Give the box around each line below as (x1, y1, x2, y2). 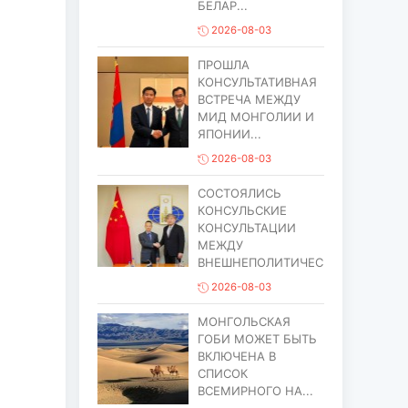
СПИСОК (197, 366, 248, 382)
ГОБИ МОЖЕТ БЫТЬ (197, 331, 317, 347)
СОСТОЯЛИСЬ (197, 186, 281, 201)
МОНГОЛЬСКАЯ (197, 314, 291, 330)
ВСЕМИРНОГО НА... (197, 383, 313, 399)
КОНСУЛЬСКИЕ (197, 203, 287, 219)
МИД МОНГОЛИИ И (197, 109, 314, 125)
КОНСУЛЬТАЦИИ (197, 220, 296, 236)
